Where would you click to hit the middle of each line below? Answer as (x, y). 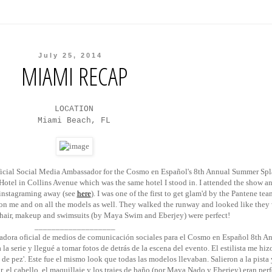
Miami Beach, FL (74, 121)
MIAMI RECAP (74, 76)
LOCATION (74, 109)
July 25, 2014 (71, 55)
